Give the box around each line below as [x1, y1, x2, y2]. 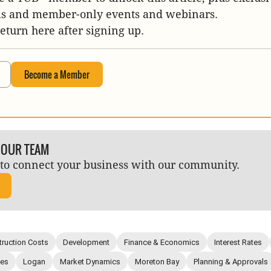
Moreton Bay [135, 256, 179, 266]
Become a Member [24, 68, 90, 82]
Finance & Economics [124, 237, 200, 247]
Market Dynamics [60, 256, 120, 266]
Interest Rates [214, 237, 262, 247]
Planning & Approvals [194, 256, 268, 266]
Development [63, 237, 109, 247]
